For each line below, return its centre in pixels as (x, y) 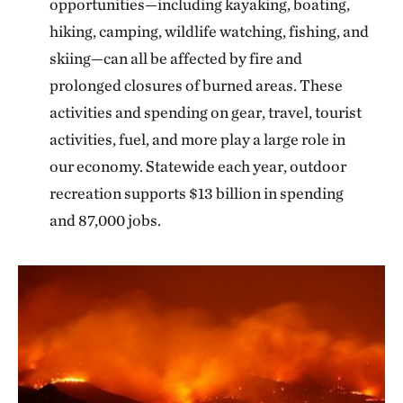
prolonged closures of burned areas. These (197, 85)
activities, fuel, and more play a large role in (198, 139)
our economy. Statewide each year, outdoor (198, 166)
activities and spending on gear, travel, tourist (206, 112)
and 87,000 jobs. (106, 220)
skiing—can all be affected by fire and (176, 58)
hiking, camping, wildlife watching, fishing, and (210, 31)
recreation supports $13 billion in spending (197, 193)
